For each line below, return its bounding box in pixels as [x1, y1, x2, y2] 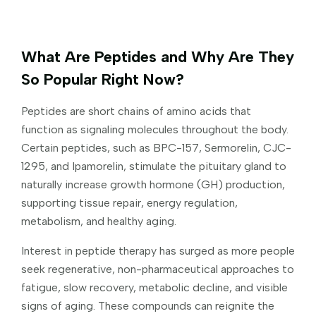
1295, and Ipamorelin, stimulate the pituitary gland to [21, 159, 286, 174]
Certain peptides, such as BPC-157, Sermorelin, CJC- [21, 141, 291, 155]
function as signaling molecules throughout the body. [21, 123, 288, 137]
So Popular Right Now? [21, 70, 184, 90]
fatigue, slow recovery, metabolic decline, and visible [21, 281, 288, 295]
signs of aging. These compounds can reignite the [21, 299, 274, 313]
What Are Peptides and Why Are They [21, 47, 294, 67]
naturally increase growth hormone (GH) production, [21, 178, 285, 192]
